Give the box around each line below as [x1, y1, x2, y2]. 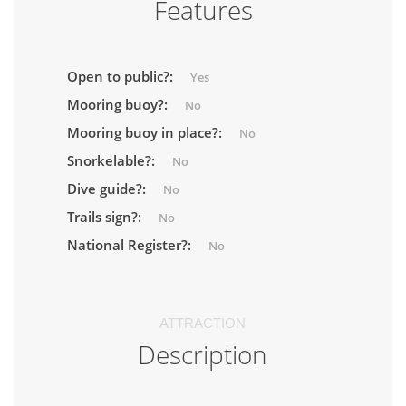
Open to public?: [67, 67, 177, 85]
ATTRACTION [159, 315, 246, 331]
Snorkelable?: [67, 151, 159, 169]
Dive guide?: [67, 179, 150, 198]
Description [138, 337, 268, 372]
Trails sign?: [67, 208, 145, 226]
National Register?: [67, 236, 195, 254]
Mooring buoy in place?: [67, 123, 226, 141]
